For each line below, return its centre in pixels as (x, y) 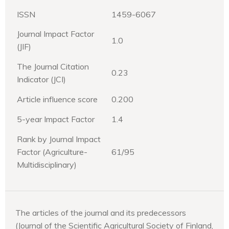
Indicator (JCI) (41, 79)
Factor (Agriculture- (52, 152)
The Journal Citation (53, 66)
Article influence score (57, 99)
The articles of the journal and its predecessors (101, 212)
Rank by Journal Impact (59, 139)
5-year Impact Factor (56, 119)
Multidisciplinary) (47, 164)
